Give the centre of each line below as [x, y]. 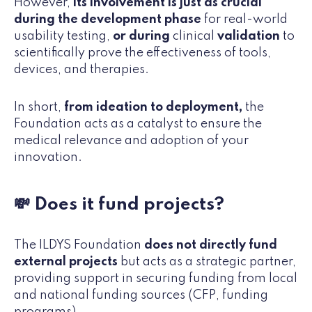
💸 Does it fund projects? [119, 204]
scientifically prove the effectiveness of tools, [142, 53]
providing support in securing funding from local [156, 278]
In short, [39, 107]
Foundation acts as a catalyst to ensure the [138, 124]
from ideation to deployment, [153, 107]
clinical [194, 36]
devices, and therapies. [81, 69]
